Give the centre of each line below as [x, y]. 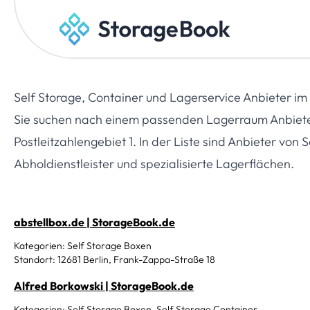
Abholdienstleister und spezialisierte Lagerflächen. [154, 164]
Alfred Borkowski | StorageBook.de [104, 286]
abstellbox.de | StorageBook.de [94, 222]
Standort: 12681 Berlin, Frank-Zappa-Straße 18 [115, 259]
